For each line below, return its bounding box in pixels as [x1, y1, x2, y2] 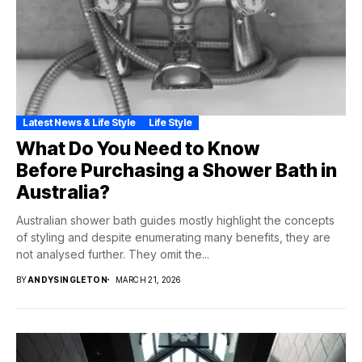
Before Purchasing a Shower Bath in [16, 158, 337, 182]
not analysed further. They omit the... [16, 246, 209, 261]
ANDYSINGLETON [27, 274, 108, 284]
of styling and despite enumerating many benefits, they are [16, 229, 330, 244]
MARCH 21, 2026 [116, 274, 181, 284]
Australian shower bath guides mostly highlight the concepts [16, 213, 335, 227]
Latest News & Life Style [23, 116, 136, 128]
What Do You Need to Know [16, 137, 259, 160]
